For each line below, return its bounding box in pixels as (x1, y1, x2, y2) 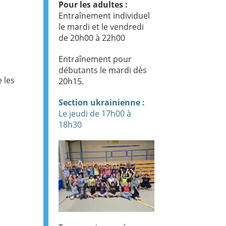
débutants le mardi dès (59, 65, 147, 76)
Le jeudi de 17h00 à (59, 108, 131, 119)
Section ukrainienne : (59, 97, 145, 108)
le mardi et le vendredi (59, 21, 144, 32)
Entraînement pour (59, 53, 132, 65)
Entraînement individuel (59, 10, 150, 21)
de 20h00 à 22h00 (59, 32, 125, 43)
